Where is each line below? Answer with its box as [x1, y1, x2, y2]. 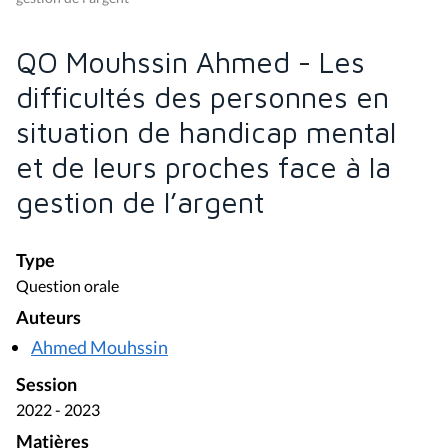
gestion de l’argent [16, 184, 264, 219]
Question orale [16, 275, 119, 295]
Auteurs [16, 306, 81, 328]
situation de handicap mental [16, 114, 396, 149]
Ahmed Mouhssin [31, 336, 168, 359]
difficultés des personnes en [16, 79, 389, 114]
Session [16, 374, 77, 396]
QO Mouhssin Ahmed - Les [16, 44, 365, 79]
